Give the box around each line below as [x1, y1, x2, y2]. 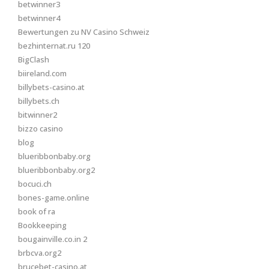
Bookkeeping [18, 220, 67, 231]
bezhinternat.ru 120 [18, 40, 90, 51]
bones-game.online [18, 192, 89, 203]
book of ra [18, 206, 55, 217]
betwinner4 [18, 13, 60, 23]
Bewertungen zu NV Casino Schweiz [18, 26, 150, 37]
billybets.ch [18, 95, 59, 106]
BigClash [18, 54, 49, 65]
